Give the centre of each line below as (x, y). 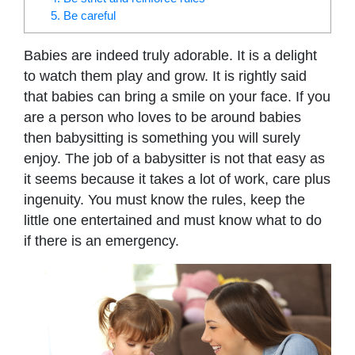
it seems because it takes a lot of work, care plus (177, 179)
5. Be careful (83, 15)
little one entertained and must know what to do (173, 220)
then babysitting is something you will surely (162, 137)
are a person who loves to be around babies (162, 117)
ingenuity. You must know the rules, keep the (164, 199)
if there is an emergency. (101, 240)
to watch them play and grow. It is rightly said (165, 76)
